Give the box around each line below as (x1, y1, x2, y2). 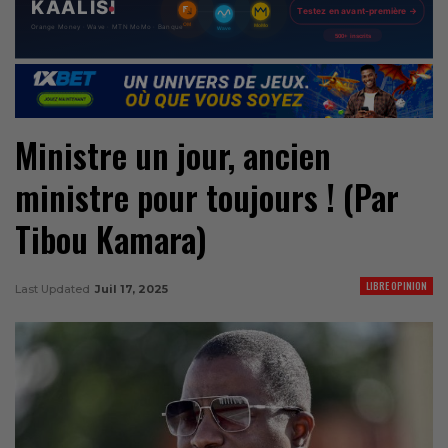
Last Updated (15, 281, 93, 296)
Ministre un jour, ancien (15, 130, 331, 180)
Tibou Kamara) (15, 214, 207, 264)
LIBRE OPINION (366, 277, 427, 293)
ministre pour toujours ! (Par (15, 172, 399, 222)
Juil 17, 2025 (95, 281, 168, 296)
